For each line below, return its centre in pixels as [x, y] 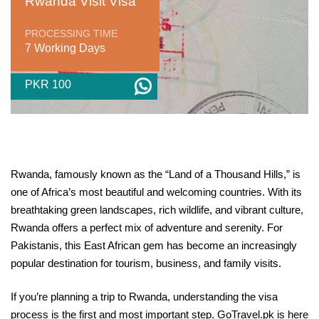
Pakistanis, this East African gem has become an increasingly [154, 245]
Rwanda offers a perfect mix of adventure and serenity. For [147, 228]
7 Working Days [65, 48]
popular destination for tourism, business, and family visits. [146, 263]
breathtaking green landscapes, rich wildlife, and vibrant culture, [157, 210]
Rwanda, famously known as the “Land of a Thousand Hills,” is [156, 174]
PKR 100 [48, 84]
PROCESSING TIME [71, 33]
